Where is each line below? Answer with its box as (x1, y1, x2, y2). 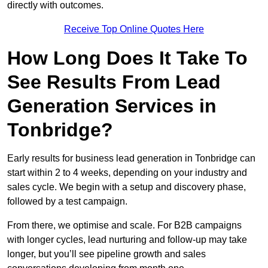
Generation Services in (7, 95, 217, 117)
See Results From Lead (7, 71, 221, 93)
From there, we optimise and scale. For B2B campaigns (7, 220, 242, 231)
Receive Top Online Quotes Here (64, 24, 204, 35)
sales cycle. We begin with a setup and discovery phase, (7, 182, 246, 193)
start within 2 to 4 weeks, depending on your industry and (7, 167, 247, 178)
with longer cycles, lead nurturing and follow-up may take (7, 234, 247, 245)
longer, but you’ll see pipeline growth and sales (7, 249, 206, 260)
